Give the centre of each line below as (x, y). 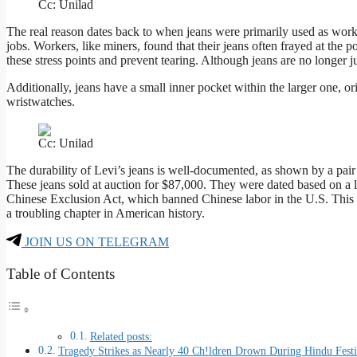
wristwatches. (41, 102)
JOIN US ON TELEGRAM (95, 242)
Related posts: (121, 336)
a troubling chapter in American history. (106, 214)
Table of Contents (61, 273)
